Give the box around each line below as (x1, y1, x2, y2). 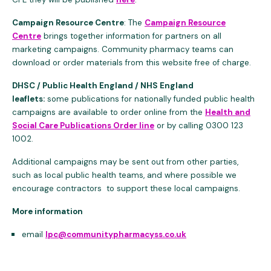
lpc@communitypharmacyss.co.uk (45, 229, 186, 240)
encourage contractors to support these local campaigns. (12, 183, 240, 194)
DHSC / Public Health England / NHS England (12, 80, 194, 91)
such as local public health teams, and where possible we (12, 170, 237, 180)
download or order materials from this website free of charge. (12, 57, 251, 68)
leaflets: (12, 94, 45, 104)
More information (12, 206, 83, 217)
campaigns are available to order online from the (12, 107, 205, 117)
